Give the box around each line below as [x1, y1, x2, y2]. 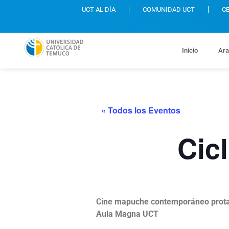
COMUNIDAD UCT [143, 6, 195, 13]
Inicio [181, 47, 198, 54]
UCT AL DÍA [82, 6, 116, 13]
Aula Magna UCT [96, 209, 158, 219]
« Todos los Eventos [101, 104, 180, 116]
